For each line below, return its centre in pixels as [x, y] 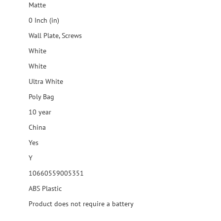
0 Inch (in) [43, 20]
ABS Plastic [45, 188]
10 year [39, 112]
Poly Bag [40, 97]
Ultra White [45, 81]
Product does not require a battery [80, 204]
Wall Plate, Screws [55, 36]
